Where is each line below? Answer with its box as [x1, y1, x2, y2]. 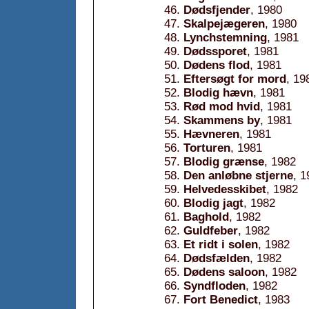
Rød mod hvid [183, 100, 260, 113]
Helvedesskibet [183, 183, 266, 196]
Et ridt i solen [183, 238, 258, 251]
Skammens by [183, 114, 260, 127]
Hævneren [183, 128, 239, 141]
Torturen [183, 141, 230, 154]
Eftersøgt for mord [183, 72, 286, 86]
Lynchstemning [183, 31, 267, 44]
